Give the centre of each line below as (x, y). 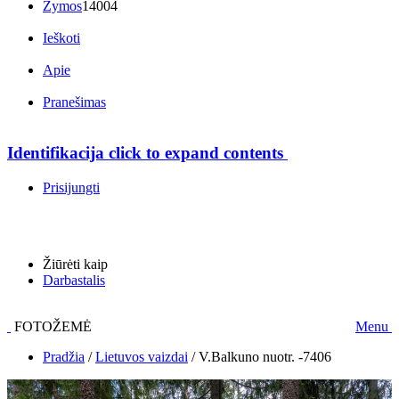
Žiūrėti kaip (75, 264)
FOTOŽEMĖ (51, 326)
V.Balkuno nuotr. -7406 (265, 356)
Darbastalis (74, 280)
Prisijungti (71, 187)
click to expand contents (194, 153)
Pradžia (64, 356)
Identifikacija (56, 153)
